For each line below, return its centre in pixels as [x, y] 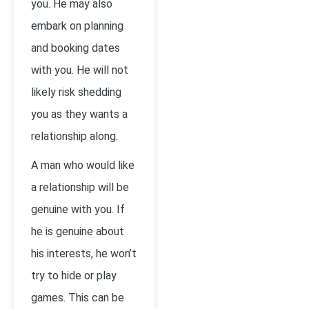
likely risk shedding [76, 92]
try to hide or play [74, 276]
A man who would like [83, 165]
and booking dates [76, 48]
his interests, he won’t [84, 253]
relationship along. [74, 136]
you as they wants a [79, 114]
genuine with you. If [78, 209]
